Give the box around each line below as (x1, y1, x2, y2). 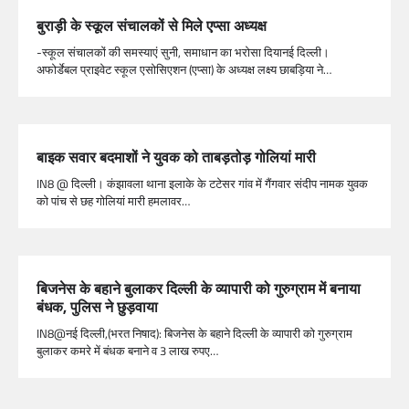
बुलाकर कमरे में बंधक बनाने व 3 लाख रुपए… (37, 341, 218, 360)
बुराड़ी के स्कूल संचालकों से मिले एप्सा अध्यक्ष (37, 14, 267, 37)
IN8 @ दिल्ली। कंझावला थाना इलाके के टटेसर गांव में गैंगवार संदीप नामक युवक (37, 173, 368, 193)
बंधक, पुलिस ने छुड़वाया (37, 295, 158, 318)
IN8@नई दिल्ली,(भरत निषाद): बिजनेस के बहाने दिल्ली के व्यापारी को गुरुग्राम (37, 323, 352, 342)
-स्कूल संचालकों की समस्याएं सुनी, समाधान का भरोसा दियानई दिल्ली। (37, 42, 330, 61)
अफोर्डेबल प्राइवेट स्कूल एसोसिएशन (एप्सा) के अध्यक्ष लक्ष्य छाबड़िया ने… (37, 59, 331, 79)
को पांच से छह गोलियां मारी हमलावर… (37, 191, 190, 210)
